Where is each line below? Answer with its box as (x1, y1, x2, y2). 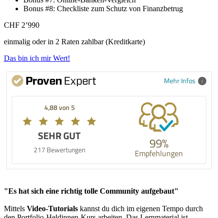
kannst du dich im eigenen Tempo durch (78, 204, 203, 213)
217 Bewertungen (34, 145, 85, 154)
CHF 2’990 (4, 20, 39, 29)
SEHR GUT (38, 128, 81, 143)
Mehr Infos (164, 75, 196, 85)
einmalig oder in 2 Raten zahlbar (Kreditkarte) (4, 37, 145, 46)
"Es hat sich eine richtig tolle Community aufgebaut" (4, 186, 179, 195)
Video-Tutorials (27, 204, 78, 213)
